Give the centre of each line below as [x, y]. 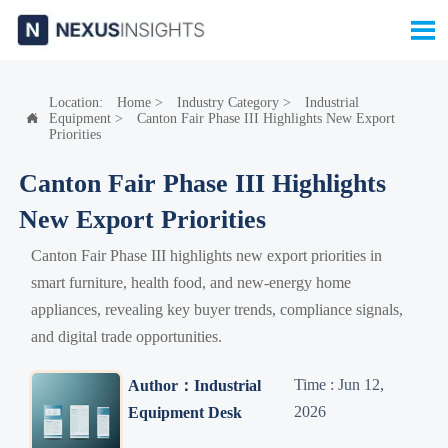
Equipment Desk [184, 412]
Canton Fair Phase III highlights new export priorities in [207, 255]
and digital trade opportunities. [127, 336]
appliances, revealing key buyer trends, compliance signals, [217, 309]
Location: [77, 102]
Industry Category [227, 102]
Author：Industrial [194, 385]
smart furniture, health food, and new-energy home [191, 282]
